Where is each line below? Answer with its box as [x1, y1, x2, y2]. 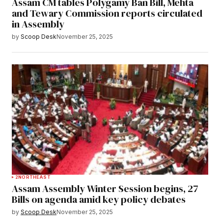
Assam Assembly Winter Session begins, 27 [12, 181, 198, 195]
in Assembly [12, 17, 64, 31]
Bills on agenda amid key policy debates [12, 192, 186, 206]
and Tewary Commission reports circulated [12, 6, 202, 21]
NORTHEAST [18, 174, 51, 180]
